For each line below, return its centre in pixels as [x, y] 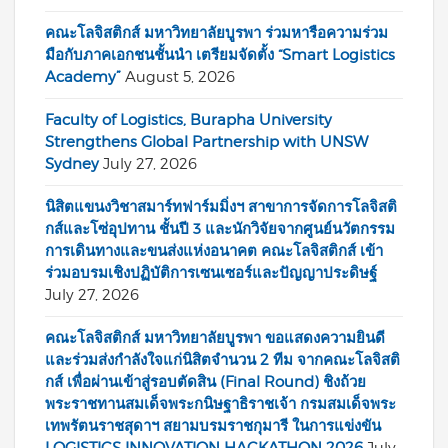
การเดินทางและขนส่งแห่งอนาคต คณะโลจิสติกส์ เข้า [214, 251]
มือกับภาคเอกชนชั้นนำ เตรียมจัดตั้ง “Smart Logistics [220, 55]
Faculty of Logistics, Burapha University [188, 120]
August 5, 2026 [180, 77]
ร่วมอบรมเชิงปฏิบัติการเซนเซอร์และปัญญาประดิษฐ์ [211, 273]
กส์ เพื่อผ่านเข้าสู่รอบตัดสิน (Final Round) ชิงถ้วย [205, 382]
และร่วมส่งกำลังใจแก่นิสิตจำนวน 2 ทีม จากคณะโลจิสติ [222, 360]
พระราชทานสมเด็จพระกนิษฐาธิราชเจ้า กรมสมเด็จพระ [220, 404]
